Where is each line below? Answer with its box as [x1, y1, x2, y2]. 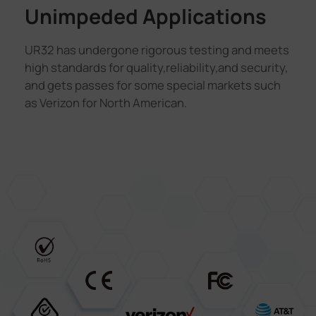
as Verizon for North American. [24, 95, 187, 111]
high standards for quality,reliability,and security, [24, 59, 288, 76]
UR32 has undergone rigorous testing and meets [24, 42, 289, 59]
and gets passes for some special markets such [24, 77, 281, 94]
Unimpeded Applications [24, 2, 267, 31]
